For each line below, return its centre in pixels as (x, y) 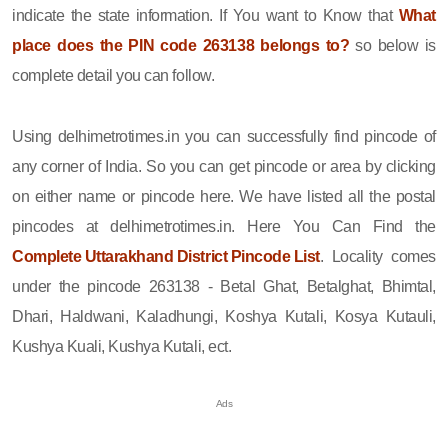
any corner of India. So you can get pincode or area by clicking (224, 166)
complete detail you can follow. (113, 75)
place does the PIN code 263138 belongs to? (181, 45)
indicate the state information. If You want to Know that (205, 15)
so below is (392, 45)
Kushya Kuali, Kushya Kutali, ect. (122, 346)
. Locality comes (377, 256)
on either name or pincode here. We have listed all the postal (224, 196)
